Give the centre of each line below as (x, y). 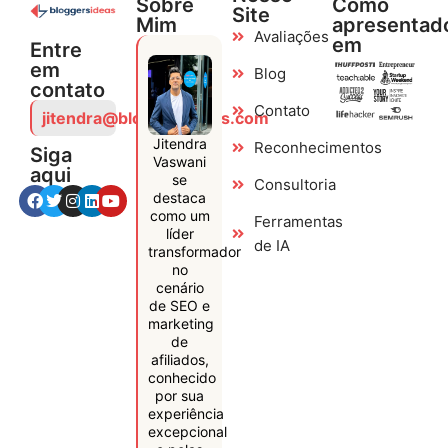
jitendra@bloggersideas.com (155, 117)
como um (179, 215)
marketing (180, 323)
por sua (180, 395)
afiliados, (179, 359)
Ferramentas (299, 221)
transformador (194, 251)
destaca (180, 197)
